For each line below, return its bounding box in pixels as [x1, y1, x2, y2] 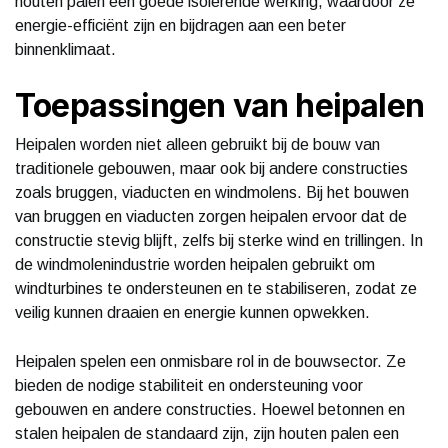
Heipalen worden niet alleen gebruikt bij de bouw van [15, 135, 380, 153]
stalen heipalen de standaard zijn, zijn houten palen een [15, 424, 399, 442]
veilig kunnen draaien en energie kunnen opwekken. [15, 303, 370, 321]
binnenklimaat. [15, 40, 116, 58]
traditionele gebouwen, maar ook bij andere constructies [15, 159, 408, 177]
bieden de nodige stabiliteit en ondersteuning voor [15, 376, 363, 394]
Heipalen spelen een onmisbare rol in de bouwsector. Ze [15, 352, 406, 370]
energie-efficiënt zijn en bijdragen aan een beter [15, 16, 346, 34]
